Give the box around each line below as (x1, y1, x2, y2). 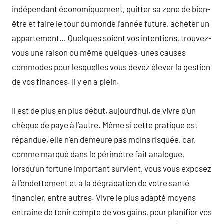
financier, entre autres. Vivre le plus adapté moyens (12, 192, 196, 202)
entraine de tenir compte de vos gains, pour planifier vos (12, 206, 212, 217)
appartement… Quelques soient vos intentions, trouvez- (12, 32, 212, 43)
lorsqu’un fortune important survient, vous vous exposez (12, 163, 211, 173)
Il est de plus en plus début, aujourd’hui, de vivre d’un (12, 105, 196, 115)
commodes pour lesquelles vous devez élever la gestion (12, 61, 210, 72)
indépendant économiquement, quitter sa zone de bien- (12, 3, 211, 14)
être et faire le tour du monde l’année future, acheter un (12, 18, 209, 28)
